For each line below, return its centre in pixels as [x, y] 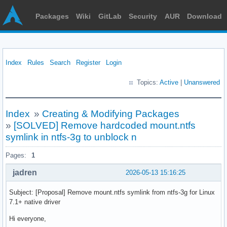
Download [204, 16]
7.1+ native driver [35, 202]
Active [169, 82]
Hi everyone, [28, 218]
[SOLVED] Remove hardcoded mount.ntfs [105, 125]
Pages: [16, 155]
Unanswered [202, 82]
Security [143, 16]
